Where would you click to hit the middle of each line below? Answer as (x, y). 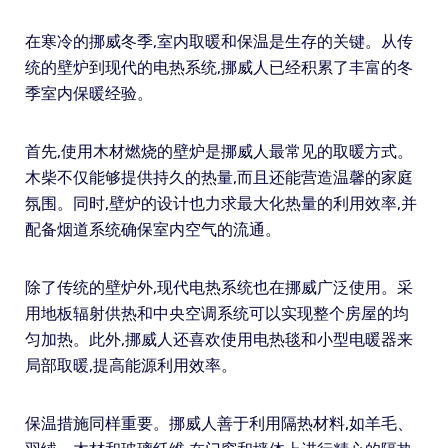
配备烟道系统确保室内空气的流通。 (152, 229)
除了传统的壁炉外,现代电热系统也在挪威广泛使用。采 (218, 287)
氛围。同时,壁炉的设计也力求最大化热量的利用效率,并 (220, 203)
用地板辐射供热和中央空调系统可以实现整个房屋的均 (216, 313)
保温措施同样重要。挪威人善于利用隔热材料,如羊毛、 (218, 423)
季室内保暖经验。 (88, 93)
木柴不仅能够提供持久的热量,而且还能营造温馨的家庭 (218, 177)
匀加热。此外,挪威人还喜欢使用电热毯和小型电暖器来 (218, 339)
